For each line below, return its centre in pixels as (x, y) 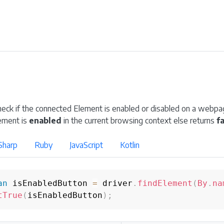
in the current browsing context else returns (139, 120)
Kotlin (130, 145)
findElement (165, 183)
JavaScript (86, 145)
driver (115, 183)
